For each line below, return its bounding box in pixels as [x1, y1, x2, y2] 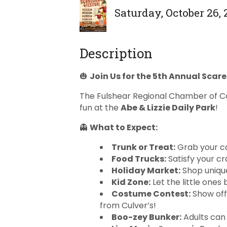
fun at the [80, 102, 121, 113]
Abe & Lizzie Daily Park [121, 102, 215, 113]
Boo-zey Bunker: [111, 211, 181, 223]
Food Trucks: [111, 153, 166, 165]
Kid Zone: [111, 176, 150, 188]
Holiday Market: [111, 165, 180, 176]
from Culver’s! [100, 200, 156, 211]
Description [80, 45, 153, 62]
